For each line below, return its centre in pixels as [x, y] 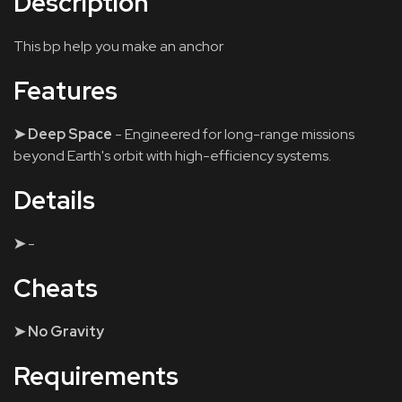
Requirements [96, 376]
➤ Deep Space [63, 134]
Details [54, 200]
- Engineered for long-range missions [233, 134]
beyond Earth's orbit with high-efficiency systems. [172, 156]
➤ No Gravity [59, 332]
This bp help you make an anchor [118, 46]
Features [66, 91]
